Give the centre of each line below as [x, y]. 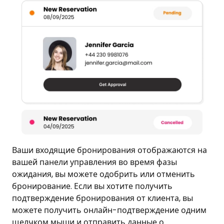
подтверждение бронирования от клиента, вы [102, 198]
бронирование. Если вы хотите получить [92, 186]
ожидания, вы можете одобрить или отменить [103, 174]
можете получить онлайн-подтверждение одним [109, 210]
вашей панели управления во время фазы [94, 162]
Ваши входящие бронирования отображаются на [109, 150]
